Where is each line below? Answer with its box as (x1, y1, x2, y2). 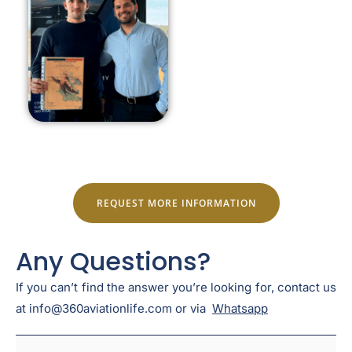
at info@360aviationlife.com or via (16, 300, 212, 316)
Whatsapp (212, 300, 268, 316)
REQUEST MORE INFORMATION (96, 196, 256, 209)
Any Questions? (16, 243, 211, 279)
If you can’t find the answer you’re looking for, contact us (16, 279, 336, 295)
